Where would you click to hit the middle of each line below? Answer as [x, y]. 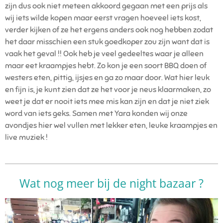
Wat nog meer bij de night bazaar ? [111, 183]
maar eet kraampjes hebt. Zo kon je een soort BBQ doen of [106, 65]
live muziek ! [26, 137]
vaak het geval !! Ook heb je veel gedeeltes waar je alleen [104, 54]
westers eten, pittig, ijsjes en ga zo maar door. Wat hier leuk [107, 77]
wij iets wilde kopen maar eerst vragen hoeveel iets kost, [103, 18]
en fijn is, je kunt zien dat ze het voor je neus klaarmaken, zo [108, 89]
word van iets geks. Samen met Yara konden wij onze [96, 113]
